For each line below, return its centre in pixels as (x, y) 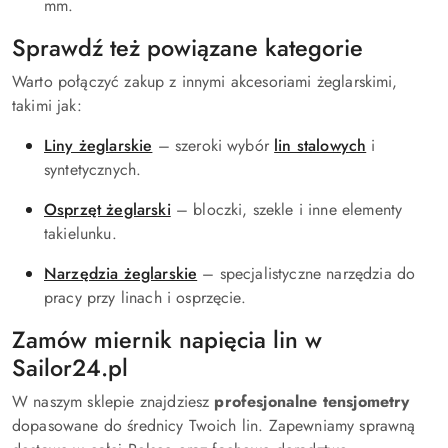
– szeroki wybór (213, 145)
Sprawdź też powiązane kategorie (187, 47)
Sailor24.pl (70, 367)
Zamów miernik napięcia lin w (167, 339)
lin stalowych (320, 145)
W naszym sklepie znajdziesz (113, 401)
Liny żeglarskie (98, 145)
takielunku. (80, 233)
